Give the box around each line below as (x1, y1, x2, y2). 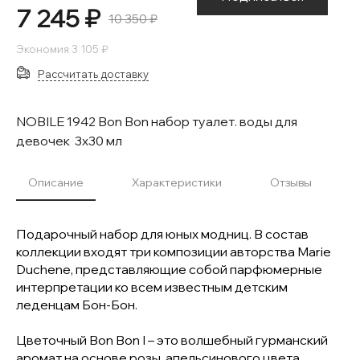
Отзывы (270, 175, 312, 190)
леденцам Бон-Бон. (16, 297, 137, 313)
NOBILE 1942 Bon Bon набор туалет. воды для (16, 113, 297, 129)
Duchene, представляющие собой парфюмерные (16, 261, 322, 277)
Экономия (16, 43, 72, 55)
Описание (28, 175, 84, 190)
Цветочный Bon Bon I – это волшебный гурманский (16, 332, 328, 348)
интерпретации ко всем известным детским (16, 279, 288, 295)
